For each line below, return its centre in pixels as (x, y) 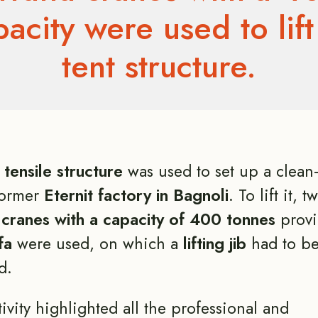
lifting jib (212, 243)
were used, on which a (97, 243)
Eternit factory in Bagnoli (133, 195)
